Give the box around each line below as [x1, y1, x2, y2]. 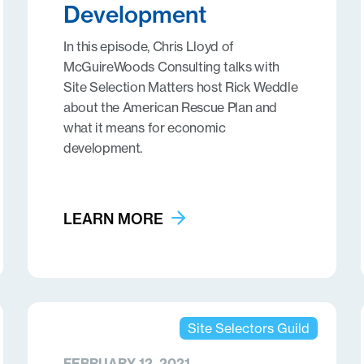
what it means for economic [63, 119, 226, 136]
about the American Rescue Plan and [63, 99, 278, 115]
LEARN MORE [63, 210, 163, 228]
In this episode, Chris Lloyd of [63, 38, 235, 54]
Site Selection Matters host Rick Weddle [63, 79, 298, 95]
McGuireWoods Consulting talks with [63, 58, 280, 75]
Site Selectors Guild [187, 320, 310, 336]
